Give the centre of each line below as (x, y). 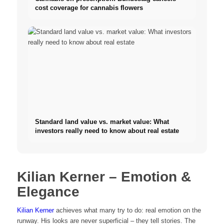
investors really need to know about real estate (107, 131)
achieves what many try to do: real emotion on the (127, 210)
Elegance (48, 192)
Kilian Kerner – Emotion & (104, 177)
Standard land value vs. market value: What (102, 122)
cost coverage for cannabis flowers (89, 8)
